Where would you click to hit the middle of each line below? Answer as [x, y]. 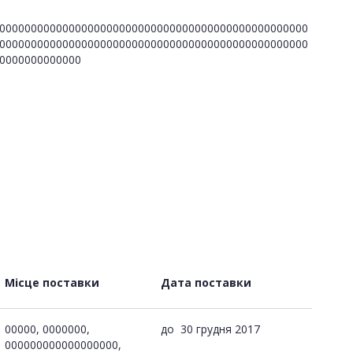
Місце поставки [52, 282]
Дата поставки [206, 282]
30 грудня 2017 [220, 329]
